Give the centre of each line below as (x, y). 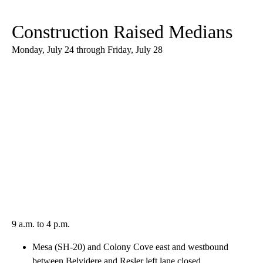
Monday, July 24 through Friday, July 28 (87, 50)
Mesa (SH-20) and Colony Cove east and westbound (130, 247)
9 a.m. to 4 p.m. (41, 224)
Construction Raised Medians (122, 32)
